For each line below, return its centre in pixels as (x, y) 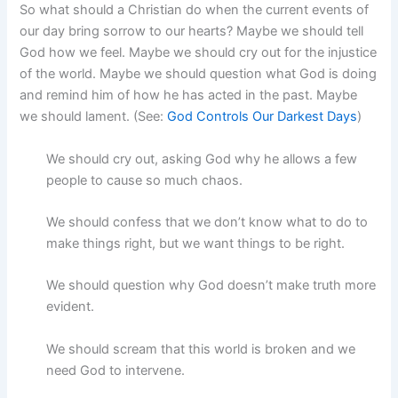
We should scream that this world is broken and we (201, 349)
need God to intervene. (116, 370)
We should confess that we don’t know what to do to (207, 222)
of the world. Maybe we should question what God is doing (199, 74)
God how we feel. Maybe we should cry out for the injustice (199, 53)
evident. (71, 307)
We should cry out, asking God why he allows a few (202, 159)
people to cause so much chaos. (145, 180)
